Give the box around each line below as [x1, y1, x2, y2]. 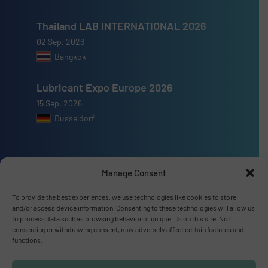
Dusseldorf [54, 112, 95, 123]
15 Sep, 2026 [36, 98, 83, 108]
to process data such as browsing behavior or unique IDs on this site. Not [12, 214, 230, 223]
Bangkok [54, 51, 87, 62]
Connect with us [19, 242, 102, 260]
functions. [12, 236, 42, 244]
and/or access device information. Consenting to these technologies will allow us [12, 203, 255, 212]
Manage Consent [102, 167, 166, 178]
